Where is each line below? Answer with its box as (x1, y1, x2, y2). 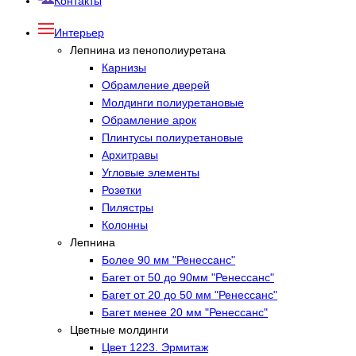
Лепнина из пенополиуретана (70, 44, 226, 56)
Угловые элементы (102, 166, 199, 179)
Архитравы (102, 149, 158, 161)
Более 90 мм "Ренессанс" (102, 253, 235, 266)
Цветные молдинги (70, 323, 168, 336)
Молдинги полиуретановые (102, 96, 244, 109)
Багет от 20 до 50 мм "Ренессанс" (102, 288, 277, 301)
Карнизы (102, 61, 146, 74)
